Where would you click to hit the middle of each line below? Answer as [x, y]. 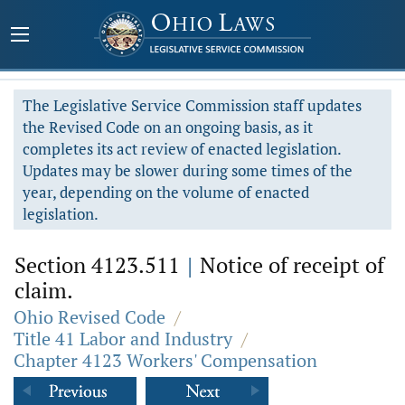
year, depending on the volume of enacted [166, 192]
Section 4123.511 [100, 265]
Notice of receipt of [289, 265]
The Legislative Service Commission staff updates [192, 105]
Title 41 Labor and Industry [123, 339]
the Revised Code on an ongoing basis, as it [168, 127]
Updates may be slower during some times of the [188, 170]
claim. [44, 290]
